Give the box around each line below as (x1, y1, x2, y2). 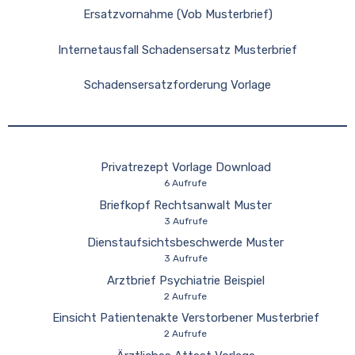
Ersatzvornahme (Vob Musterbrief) (82, 7, 273, 22)
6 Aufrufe (164, 177, 207, 189)
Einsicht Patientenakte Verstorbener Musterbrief (52, 311, 319, 326)
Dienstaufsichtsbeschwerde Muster (87, 235, 284, 250)
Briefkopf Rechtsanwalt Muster (99, 197, 272, 212)
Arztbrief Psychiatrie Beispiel (106, 273, 265, 288)
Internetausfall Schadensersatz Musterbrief (58, 42, 297, 57)
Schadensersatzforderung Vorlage (84, 78, 271, 93)
